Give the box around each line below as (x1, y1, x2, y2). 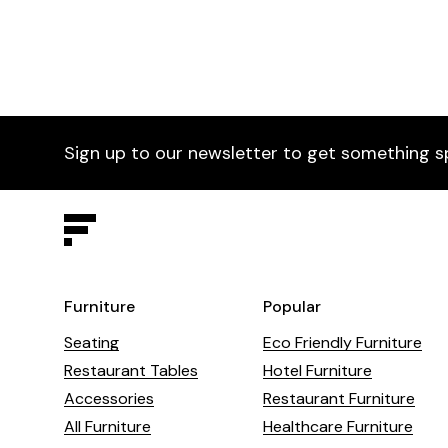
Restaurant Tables (64, 360, 198, 382)
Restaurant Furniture (262, 388, 415, 410)
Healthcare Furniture (262, 416, 413, 438)
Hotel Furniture (262, 360, 372, 382)
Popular (262, 296, 321, 318)
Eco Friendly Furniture (262, 332, 422, 354)
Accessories (64, 388, 154, 410)
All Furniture (64, 416, 151, 438)
